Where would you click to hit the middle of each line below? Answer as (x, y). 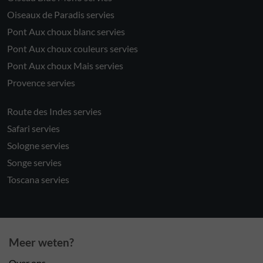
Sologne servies (38, 146)
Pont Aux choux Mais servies (65, 65)
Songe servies (34, 163)
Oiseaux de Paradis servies (61, 14)
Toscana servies (38, 180)
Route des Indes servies (54, 112)
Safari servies (33, 129)
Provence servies (41, 82)
